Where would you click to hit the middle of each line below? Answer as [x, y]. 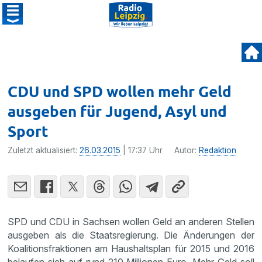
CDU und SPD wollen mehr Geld [120, 91]
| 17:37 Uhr [142, 150]
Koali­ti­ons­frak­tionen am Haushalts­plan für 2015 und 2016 [131, 249]
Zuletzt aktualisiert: [44, 150]
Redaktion [218, 150]
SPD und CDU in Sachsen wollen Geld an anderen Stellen [131, 222]
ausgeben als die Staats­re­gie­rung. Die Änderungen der [131, 235]
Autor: [187, 150]
